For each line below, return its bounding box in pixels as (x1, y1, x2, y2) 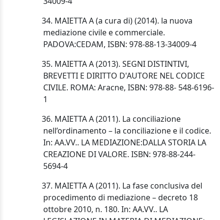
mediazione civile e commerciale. (43, 27, 165, 38)
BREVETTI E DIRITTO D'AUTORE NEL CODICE (43, 70, 205, 82)
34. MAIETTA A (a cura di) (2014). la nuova (31, 15, 192, 27)
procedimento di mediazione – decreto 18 (43, 192, 198, 203)
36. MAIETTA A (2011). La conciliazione (31, 113, 181, 125)
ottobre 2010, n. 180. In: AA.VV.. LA (43, 204, 168, 215)
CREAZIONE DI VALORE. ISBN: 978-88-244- (43, 149, 195, 160)
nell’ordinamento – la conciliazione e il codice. (43, 125, 211, 137)
